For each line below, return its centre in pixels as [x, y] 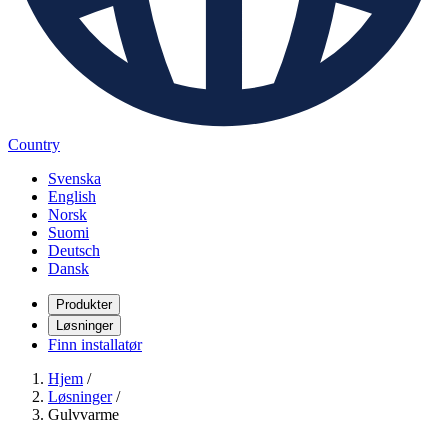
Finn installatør [95, 344]
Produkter [84, 304]
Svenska [74, 178]
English [72, 196]
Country [34, 144]
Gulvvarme [83, 414]
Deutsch [74, 250]
